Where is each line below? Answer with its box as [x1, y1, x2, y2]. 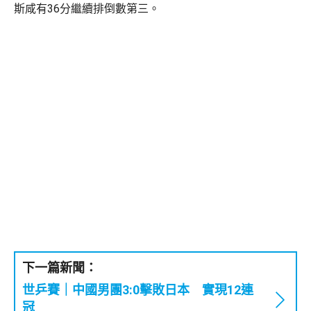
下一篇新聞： [22, 260, 97, 275]
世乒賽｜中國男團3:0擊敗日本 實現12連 [22, 282, 253, 297]
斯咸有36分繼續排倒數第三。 [14, 1, 160, 15]
